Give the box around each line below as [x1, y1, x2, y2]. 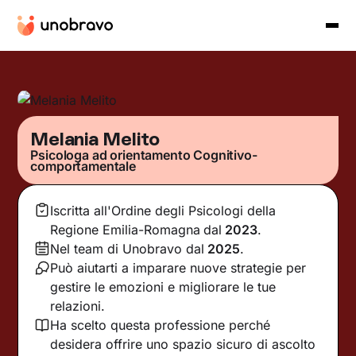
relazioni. [50, 297, 106, 314]
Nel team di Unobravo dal [50, 240, 205, 257]
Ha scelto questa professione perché [50, 316, 271, 333]
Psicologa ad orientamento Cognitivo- [30, 146, 257, 163]
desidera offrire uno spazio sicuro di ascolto [50, 335, 316, 352]
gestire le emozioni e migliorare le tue [50, 278, 277, 295]
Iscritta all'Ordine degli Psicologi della [50, 202, 277, 219]
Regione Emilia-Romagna [50, 221, 201, 238]
